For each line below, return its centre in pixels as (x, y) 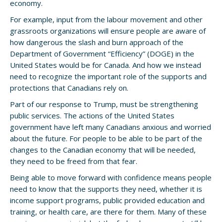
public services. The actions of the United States (92, 116)
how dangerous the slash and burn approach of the (97, 42)
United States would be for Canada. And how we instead (106, 65)
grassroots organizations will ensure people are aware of (108, 31)
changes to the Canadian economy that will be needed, (103, 150)
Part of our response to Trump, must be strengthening (104, 104)
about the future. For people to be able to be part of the (106, 139)
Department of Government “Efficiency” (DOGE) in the (102, 54)
